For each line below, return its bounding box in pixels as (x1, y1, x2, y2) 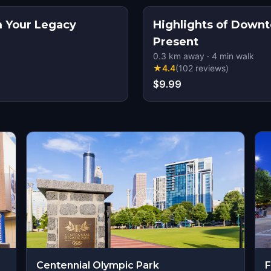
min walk (217, 51, 254, 61)
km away (166, 51, 204, 61)
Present (153, 35, 198, 48)
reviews (195, 63, 226, 73)
